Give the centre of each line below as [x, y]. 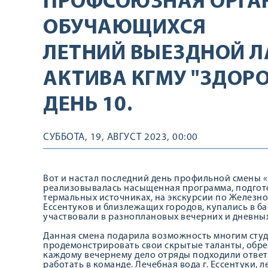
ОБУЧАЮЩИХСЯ [125, 28]
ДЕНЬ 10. [88, 105]
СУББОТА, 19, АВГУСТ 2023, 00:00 [121, 137]
